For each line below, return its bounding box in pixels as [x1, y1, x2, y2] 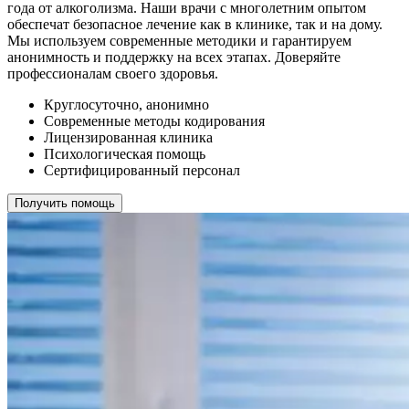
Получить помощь [15, 195, 115, 210]
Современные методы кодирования [44, 112, 265, 129]
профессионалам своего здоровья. [7, 65, 218, 81]
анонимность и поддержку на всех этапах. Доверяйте [7, 48, 341, 65]
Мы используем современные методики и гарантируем [7, 32, 351, 48]
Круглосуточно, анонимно [44, 96, 209, 112]
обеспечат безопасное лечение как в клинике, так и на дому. [7, 16, 383, 32]
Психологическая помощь [44, 145, 205, 162]
